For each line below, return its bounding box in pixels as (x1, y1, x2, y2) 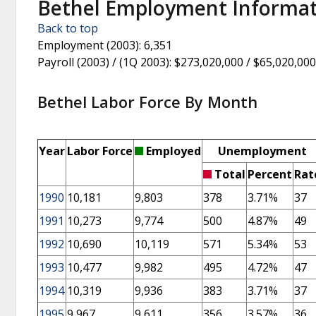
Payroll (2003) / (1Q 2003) (37, 54, 169, 71)
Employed (143, 142, 201, 159)
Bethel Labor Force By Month (37, 90, 257, 112)
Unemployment (217, 142, 307, 159)
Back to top (37, 20, 98, 37)
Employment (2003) (37, 37, 139, 54)
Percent (248, 166, 292, 182)
